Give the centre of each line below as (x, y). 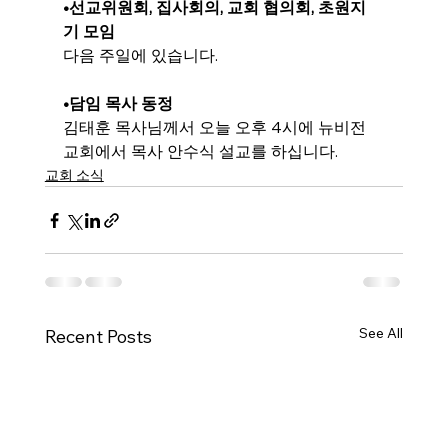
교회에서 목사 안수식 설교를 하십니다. (200, 151)
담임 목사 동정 (120, 103)
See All (381, 333)
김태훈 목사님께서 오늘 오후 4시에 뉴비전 (216, 127)
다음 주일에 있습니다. (140, 55)
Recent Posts (98, 336)
